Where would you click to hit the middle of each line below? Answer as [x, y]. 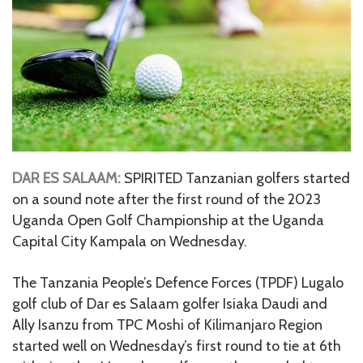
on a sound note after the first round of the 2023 [167, 199]
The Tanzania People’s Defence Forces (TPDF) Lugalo [178, 282]
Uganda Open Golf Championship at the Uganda [168, 220]
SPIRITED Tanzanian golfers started [237, 178]
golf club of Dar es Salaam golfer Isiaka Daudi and [170, 303]
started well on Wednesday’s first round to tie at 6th [177, 346]
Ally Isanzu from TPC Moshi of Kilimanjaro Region [167, 325]
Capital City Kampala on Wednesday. [130, 241]
